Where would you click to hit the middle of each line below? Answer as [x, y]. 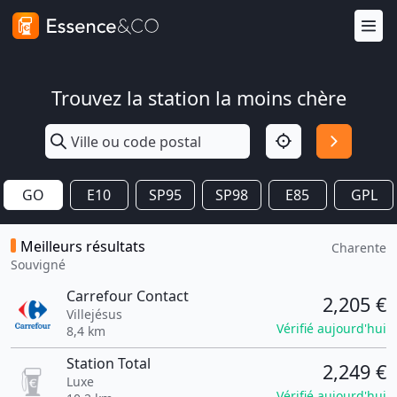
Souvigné [38, 265]
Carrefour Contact [127, 296]
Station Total [108, 363]
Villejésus [94, 314]
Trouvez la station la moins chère [198, 98]
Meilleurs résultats [83, 246]
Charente [359, 248]
